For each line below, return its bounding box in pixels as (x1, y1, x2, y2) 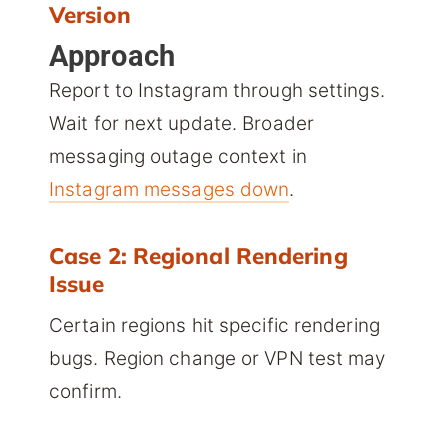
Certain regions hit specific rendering (49, 314, 380, 338)
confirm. (49, 380, 122, 404)
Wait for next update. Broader (49, 112, 314, 136)
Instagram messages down (49, 178, 290, 202)
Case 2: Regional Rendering (49, 241, 348, 271)
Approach (49, 40, 175, 74)
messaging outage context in (49, 145, 307, 169)
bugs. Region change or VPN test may (49, 347, 386, 371)
